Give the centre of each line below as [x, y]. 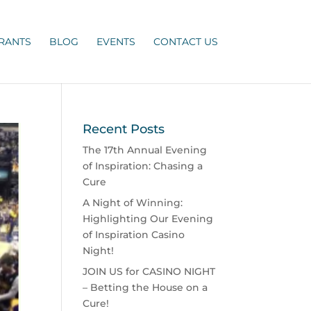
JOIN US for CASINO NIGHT [149, 271]
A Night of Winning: [133, 203]
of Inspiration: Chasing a [143, 166]
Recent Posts [124, 129]
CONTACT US [185, 42]
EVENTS [116, 42]
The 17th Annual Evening [145, 150]
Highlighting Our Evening [148, 219]
